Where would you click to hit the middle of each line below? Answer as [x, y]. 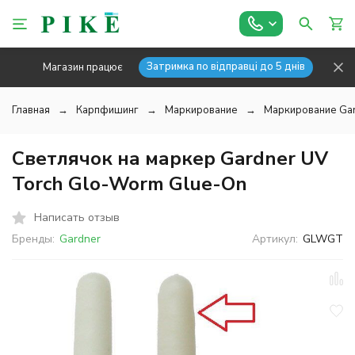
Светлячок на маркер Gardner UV [170, 158]
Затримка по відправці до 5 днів [225, 67]
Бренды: [33, 239]
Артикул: [275, 239]
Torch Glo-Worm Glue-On [130, 184]
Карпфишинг [107, 110]
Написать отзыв [77, 217]
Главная [31, 110]
